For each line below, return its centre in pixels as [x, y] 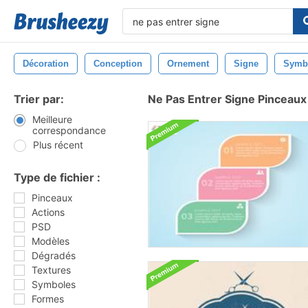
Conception [118, 64]
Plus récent [58, 145]
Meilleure [52, 119]
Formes [48, 299]
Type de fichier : [57, 177]
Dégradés [54, 255]
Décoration [46, 64]
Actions [48, 212]
